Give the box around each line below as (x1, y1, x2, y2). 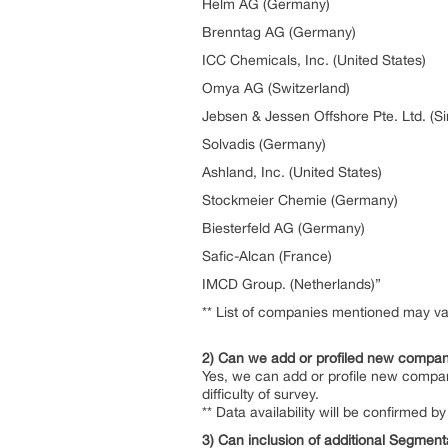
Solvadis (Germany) (202, 136, 326, 152)
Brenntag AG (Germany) (202, 24, 356, 40)
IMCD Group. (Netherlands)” (202, 276, 381, 292)
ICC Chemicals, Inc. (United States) (202, 52, 426, 68)
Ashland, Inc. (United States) (202, 164, 382, 180)
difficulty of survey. (202, 386, 319, 402)
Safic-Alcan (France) (202, 248, 332, 264)
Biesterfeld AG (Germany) (202, 220, 365, 236)
